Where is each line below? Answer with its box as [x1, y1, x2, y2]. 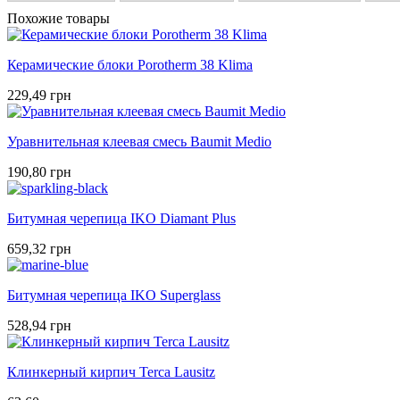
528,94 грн [7, 317, 71, 333]
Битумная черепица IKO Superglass [7, 287, 221, 303]
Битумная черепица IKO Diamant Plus [7, 210, 236, 226]
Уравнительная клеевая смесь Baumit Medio [7, 133, 271, 149]
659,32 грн [7, 240, 71, 256]
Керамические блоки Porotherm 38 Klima [7, 56, 253, 72]
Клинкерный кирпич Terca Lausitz [7, 363, 215, 379]
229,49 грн [7, 87, 71, 103]
